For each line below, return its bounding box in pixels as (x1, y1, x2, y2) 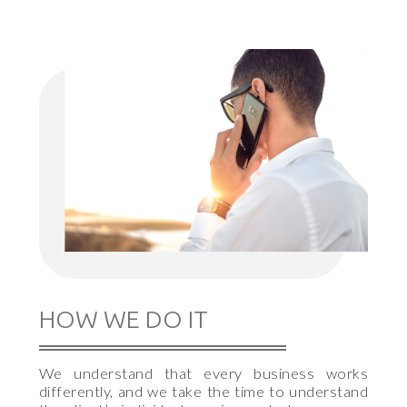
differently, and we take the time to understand (38, 382, 369, 401)
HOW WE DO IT (38, 305, 208, 333)
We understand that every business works (38, 363, 369, 382)
